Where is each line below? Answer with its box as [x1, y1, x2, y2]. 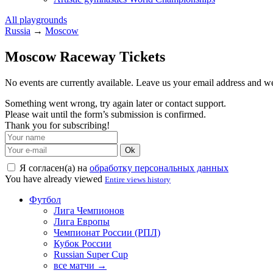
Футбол [29, 194, 61, 205]
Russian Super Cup [54, 249, 128, 260]
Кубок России [54, 238, 112, 249]
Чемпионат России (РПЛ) [54, 227, 160, 238]
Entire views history [105, 174, 171, 184]
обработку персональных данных [90, 162, 229, 173]
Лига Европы [54, 216, 110, 227]
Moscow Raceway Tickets [5, 48, 165, 65]
